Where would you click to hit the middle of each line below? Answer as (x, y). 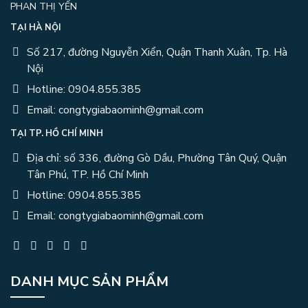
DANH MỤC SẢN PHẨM (89, 281)
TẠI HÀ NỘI (36, 28)
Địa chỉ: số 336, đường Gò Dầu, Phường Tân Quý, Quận (157, 158)
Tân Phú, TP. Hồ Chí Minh (88, 174)
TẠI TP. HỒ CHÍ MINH (57, 134)
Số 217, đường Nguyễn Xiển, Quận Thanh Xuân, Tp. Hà (157, 52)
